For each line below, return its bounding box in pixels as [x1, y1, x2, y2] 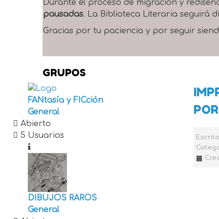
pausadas [43, 10, 83, 19]
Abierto [18, 119, 51, 128]
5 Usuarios [18, 131, 64, 140]
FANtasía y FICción [27, 95, 103, 105]
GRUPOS [42, 66, 86, 79]
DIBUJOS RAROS [27, 193, 97, 202]
